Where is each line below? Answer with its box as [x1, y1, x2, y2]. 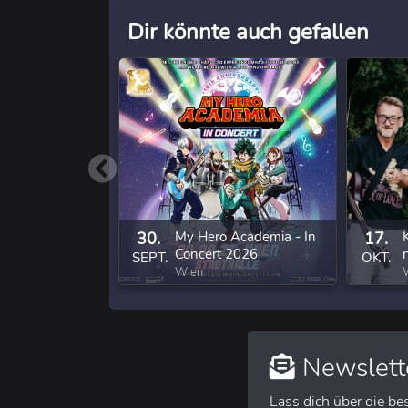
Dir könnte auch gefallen [127, 16, 369, 46]
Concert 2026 [175, 244, 258, 263]
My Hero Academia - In [175, 227, 316, 246]
